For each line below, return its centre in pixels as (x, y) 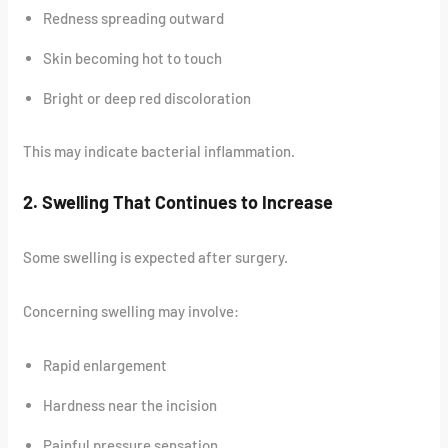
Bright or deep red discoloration (147, 98)
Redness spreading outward (134, 18)
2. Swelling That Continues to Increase (178, 201)
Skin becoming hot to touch (133, 58)
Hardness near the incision (130, 404)
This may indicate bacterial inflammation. (159, 150)
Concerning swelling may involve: (131, 310)
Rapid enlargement (105, 364)
